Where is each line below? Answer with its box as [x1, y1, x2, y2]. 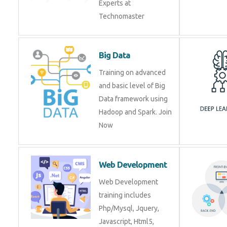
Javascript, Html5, [99, 217, 154, 225]
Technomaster [99, 12, 144, 20]
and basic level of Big [99, 82, 165, 90]
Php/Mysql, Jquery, [99, 204, 159, 212]
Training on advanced [99, 68, 166, 77]
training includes [99, 191, 151, 199]
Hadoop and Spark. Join [99, 108, 172, 116]
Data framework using [99, 95, 168, 103]
